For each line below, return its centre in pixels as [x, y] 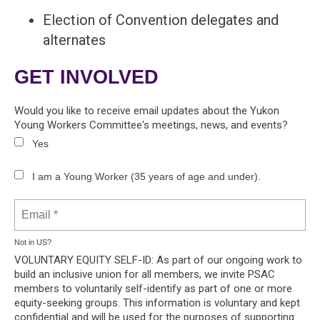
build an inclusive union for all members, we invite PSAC [145, 275]
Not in [25, 242]
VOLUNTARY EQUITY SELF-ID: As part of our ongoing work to [158, 260]
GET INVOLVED [86, 77]
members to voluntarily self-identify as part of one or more [153, 289]
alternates [74, 40]
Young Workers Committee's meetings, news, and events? [151, 125]
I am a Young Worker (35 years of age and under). [146, 177]
